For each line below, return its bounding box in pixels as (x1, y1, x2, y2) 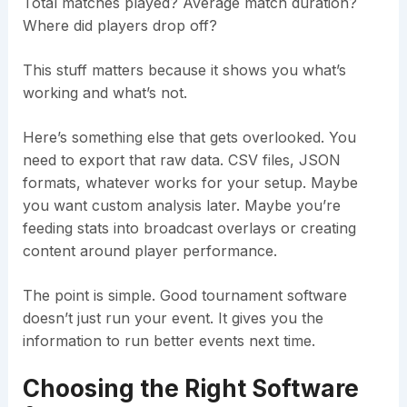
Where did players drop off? (22, 16, 217, 35)
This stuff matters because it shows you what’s (22, 61, 346, 80)
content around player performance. (22, 242, 277, 261)
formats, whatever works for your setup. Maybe (22, 174, 358, 193)
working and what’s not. (22, 84, 187, 103)
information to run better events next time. (22, 332, 315, 351)
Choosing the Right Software (22, 374, 359, 403)
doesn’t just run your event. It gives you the (22, 309, 323, 328)
